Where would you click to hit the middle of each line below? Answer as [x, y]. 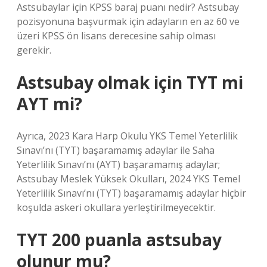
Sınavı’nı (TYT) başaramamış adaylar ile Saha [116, 150]
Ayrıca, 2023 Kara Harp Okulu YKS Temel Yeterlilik [127, 136]
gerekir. [34, 50]
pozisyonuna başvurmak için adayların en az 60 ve [128, 21]
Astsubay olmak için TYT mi [130, 82]
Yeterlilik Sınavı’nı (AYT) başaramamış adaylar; [118, 164]
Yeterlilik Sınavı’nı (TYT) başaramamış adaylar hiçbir [131, 193]
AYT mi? [49, 104]
